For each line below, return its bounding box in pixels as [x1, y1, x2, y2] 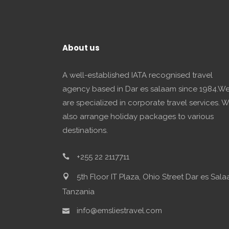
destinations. [62, 126, 108, 135]
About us [62, 42, 100, 53]
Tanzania [62, 187, 95, 196]
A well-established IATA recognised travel [62, 71, 213, 80]
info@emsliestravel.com [75, 205, 162, 215]
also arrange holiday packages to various [62, 112, 214, 121]
